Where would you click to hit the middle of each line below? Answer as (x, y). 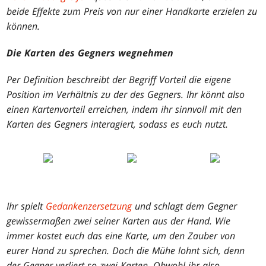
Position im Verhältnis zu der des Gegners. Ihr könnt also (126, 95)
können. (23, 26)
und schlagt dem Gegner (185, 206)
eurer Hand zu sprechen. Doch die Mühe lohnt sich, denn (126, 251)
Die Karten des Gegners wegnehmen (90, 53)
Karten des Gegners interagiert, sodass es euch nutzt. (118, 124)
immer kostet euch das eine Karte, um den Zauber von (121, 236)
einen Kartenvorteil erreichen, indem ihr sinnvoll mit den (124, 110)
